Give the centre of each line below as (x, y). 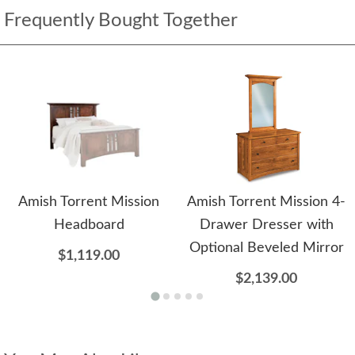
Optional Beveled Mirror (266, 248)
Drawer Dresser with (266, 225)
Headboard (89, 225)
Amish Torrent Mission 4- (266, 202)
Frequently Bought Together (121, 21)
